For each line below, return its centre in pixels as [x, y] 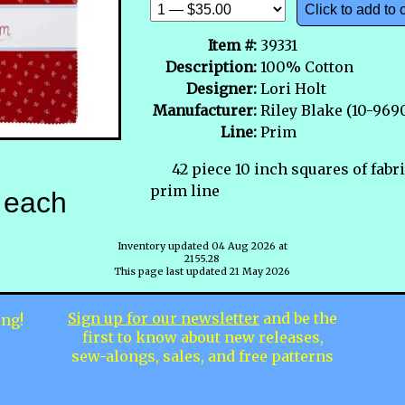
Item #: [232, 45]
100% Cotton [307, 66]
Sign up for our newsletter [164, 318]
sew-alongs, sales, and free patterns [202, 356]
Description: [211, 66]
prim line [185, 190]
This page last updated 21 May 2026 [202, 271]
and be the [298, 318]
